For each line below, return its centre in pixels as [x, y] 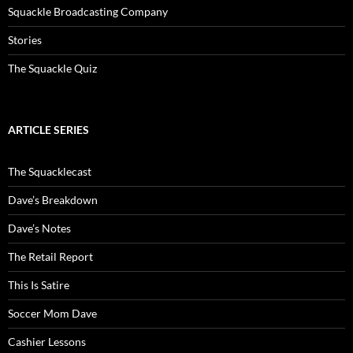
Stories [25, 40]
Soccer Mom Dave [52, 314]
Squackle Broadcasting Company [88, 12]
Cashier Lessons [47, 342]
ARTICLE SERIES [48, 130]
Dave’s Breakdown [53, 200]
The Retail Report [50, 257]
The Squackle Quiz [52, 69]
